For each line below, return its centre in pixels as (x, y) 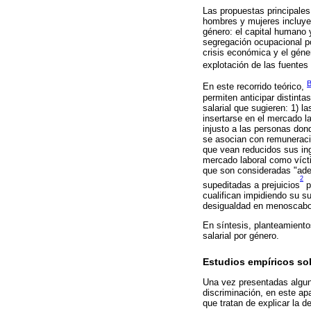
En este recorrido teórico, (255, 87)
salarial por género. (241, 235)
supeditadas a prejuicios (251, 185)
